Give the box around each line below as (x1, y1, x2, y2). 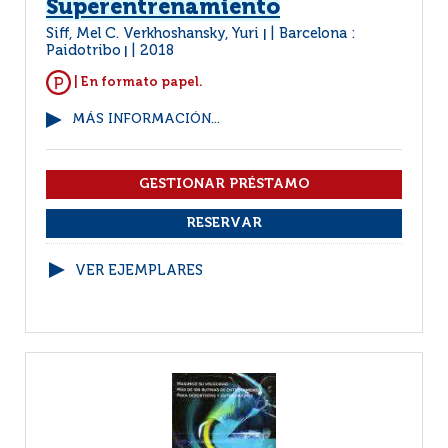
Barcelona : (279, 27, 356, 41)
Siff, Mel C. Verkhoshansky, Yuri (46, 27, 263, 41)
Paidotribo (46, 44, 121, 58)
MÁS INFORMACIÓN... (72, 113, 220, 126)
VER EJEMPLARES (75, 264, 203, 278)
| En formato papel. (71, 75, 203, 89)
